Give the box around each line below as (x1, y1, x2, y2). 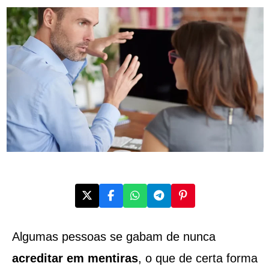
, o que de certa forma (138, 251, 258, 265)
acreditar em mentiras (11, 251, 138, 265)
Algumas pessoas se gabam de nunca (11, 229, 216, 243)
